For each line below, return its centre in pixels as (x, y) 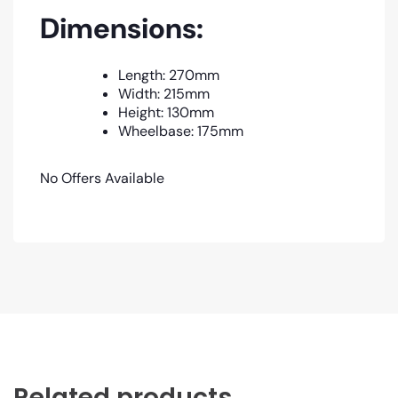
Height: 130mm (166, 113)
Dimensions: (122, 28)
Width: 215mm (164, 94)
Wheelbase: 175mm (181, 131)
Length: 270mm (169, 76)
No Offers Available (102, 179)
